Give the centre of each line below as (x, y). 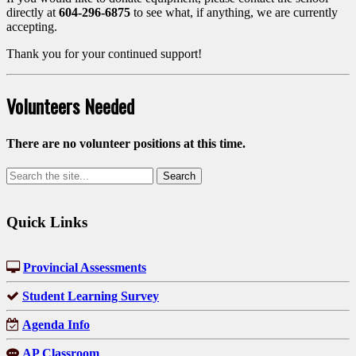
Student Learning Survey (91, 296)
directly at (33, 12)
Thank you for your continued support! (104, 53)
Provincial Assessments (85, 267)
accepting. (32, 26)
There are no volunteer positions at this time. (126, 143)
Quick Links (47, 222)
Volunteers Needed (70, 105)
